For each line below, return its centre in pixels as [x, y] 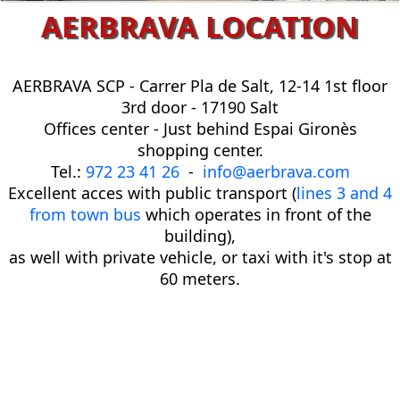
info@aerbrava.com [276, 171]
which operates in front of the [256, 214]
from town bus [85, 214]
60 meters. [200, 278]
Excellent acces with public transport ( [152, 192]
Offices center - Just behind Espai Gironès [200, 128]
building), [200, 235]
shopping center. [200, 150]
